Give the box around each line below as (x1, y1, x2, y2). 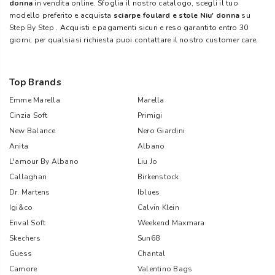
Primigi (137, 110, 163, 120)
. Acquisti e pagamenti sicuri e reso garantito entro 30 (53, 23, 249, 33)
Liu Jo (137, 157, 158, 166)
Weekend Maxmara (137, 218, 205, 228)
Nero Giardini (137, 126, 185, 136)
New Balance (9, 126, 56, 136)
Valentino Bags (137, 264, 193, 274)
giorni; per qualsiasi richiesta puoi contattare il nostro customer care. (9, 35, 258, 45)
